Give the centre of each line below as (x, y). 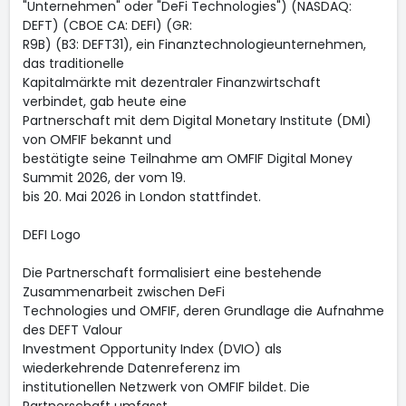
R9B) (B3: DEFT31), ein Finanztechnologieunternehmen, (194, 44)
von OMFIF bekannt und (97, 140)
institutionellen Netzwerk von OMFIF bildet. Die (166, 387)
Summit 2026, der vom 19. (104, 178)
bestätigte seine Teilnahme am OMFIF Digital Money (187, 159)
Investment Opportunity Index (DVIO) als (152, 349)
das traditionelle (73, 63)
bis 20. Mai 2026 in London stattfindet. (141, 197)
